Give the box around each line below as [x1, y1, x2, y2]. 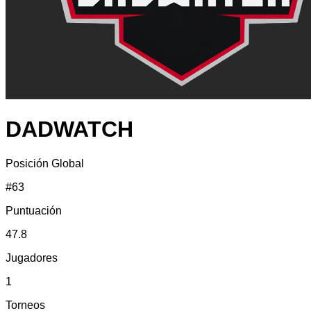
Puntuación [6, 204, 62, 217]
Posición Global [6, 157, 84, 169]
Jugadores [6, 251, 58, 264]
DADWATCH [6, 117, 133, 142]
